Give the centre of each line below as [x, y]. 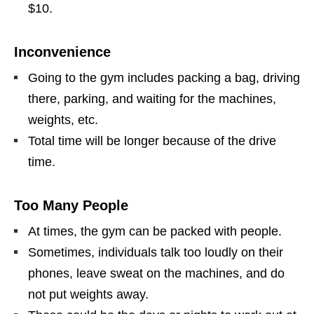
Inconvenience [62, 52]
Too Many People [71, 206]
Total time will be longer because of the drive [152, 141]
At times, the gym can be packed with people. [155, 232]
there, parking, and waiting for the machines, [152, 99]
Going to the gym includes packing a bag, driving [164, 78]
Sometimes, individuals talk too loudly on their [156, 253]
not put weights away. [88, 295]
